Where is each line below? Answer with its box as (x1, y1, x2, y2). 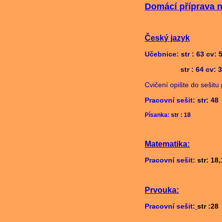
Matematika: (145, 140, 190, 148)
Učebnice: (145, 50, 179, 58)
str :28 (197, 202, 219, 210)
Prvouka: (145, 186, 179, 194)
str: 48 (195, 96, 219, 104)
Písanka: (145, 111, 169, 118)
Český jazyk (145, 34, 190, 42)
